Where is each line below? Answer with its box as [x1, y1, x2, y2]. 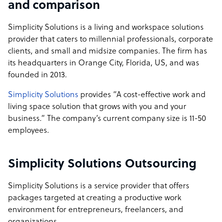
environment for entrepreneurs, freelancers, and [8, 206, 183, 215]
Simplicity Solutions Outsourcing [8, 158, 196, 171]
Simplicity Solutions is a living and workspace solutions [8, 23, 204, 32]
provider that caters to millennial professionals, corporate [8, 35, 213, 44]
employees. [8, 126, 49, 135]
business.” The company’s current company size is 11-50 [8, 114, 206, 123]
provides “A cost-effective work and [78, 91, 206, 100]
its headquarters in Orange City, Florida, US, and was [8, 59, 199, 68]
